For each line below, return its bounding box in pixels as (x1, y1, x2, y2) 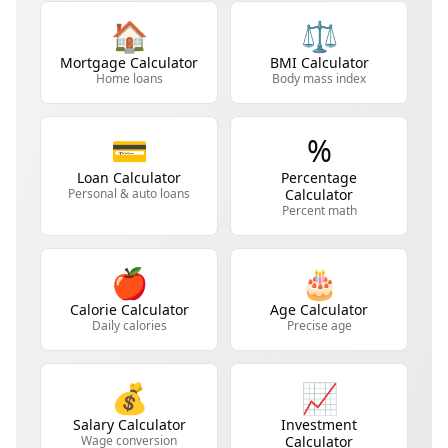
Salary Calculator (72, 415, 186, 434)
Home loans (95, 70, 163, 87)
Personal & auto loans (68, 185, 190, 202)
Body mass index (272, 70, 366, 87)
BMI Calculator (269, 53, 369, 72)
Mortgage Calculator (60, 53, 198, 72)
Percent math (281, 202, 357, 219)
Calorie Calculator (69, 300, 189, 319)
